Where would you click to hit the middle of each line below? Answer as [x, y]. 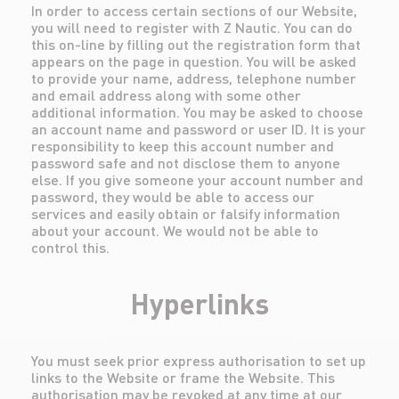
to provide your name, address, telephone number [194, 78]
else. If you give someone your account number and [197, 179]
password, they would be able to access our [173, 196]
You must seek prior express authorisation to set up [199, 360]
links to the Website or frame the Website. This [183, 377]
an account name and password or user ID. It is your [199, 129]
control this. [70, 247]
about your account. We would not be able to [175, 230]
